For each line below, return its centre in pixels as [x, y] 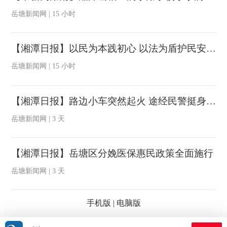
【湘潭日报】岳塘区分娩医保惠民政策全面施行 [112, 153]
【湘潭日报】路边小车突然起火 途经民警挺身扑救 [211, 101]
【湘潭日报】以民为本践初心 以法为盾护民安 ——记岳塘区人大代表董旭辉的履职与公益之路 [211, 49]
